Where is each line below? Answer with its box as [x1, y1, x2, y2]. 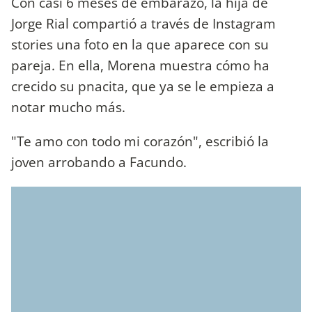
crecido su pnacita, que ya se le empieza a [11, 77, 274, 96]
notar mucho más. [11, 97, 125, 117]
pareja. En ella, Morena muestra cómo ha [11, 56, 270, 75]
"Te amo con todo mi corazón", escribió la [11, 132, 269, 151]
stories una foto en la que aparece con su [11, 35, 269, 54]
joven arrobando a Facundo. [11, 153, 187, 172]
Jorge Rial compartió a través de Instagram [11, 14, 276, 33]
